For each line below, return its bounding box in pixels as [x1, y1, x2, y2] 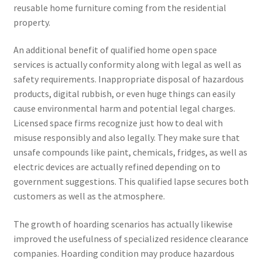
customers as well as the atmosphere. [13, 190, 165, 202]
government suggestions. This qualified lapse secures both [13, 175, 249, 188]
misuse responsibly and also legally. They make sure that [13, 132, 240, 144]
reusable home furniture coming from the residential [13, 1, 226, 13]
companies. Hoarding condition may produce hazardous [13, 247, 235, 259]
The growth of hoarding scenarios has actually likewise [13, 218, 233, 230]
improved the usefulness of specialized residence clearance [13, 232, 249, 244]
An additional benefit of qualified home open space [13, 44, 217, 56]
